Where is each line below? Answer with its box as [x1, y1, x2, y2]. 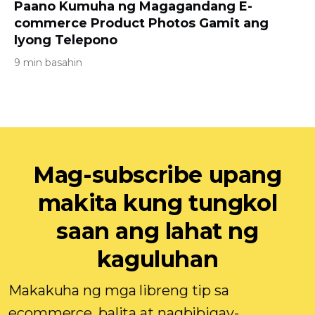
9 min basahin [14, 56, 82, 69]
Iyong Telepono [14, 32, 117, 48]
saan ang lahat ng [56, 217, 259, 245]
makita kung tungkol [37, 189, 278, 217]
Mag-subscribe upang [33, 161, 282, 188]
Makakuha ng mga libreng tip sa [8, 282, 229, 299]
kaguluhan [96, 245, 219, 273]
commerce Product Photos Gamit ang [14, 15, 269, 31]
